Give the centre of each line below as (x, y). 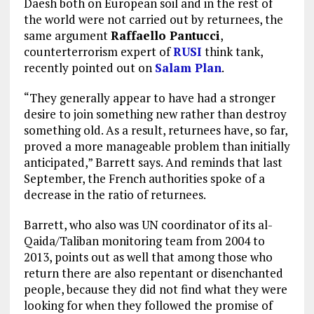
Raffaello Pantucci (165, 35)
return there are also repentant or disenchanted (153, 273)
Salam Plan (188, 67)
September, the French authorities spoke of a (144, 178)
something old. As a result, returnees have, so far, (155, 130)
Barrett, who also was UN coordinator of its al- (148, 224)
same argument (67, 35)
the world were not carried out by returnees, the (153, 19)
